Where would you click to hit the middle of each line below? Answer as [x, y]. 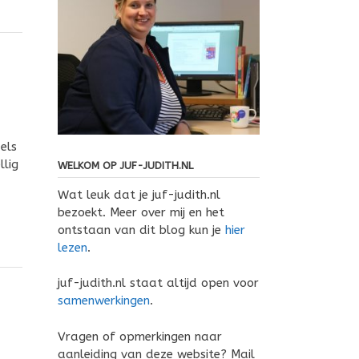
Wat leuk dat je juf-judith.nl [139, 194]
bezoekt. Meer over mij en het [141, 212]
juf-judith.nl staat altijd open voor [158, 283]
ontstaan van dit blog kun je [141, 230]
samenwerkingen [103, 301]
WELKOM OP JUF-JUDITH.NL [125, 165]
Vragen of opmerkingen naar [139, 336]
